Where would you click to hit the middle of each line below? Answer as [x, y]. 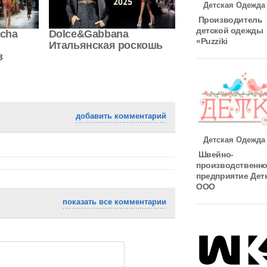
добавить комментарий [121, 116]
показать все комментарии [114, 201]
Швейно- [215, 155]
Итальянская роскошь [105, 45]
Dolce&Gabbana [89, 34]
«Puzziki [212, 41]
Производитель [229, 19]
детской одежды [230, 30]
